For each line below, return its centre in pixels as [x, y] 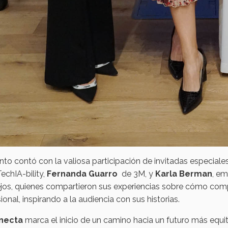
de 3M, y [136, 174]
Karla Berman [184, 174]
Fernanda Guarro [82, 174]
